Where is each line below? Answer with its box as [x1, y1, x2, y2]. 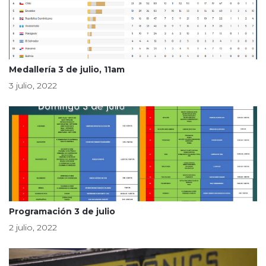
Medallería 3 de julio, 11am [9, 64, 125, 75]
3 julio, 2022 [9, 80, 57, 91]
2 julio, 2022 [9, 222, 57, 233]
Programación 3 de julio [9, 206, 115, 217]
